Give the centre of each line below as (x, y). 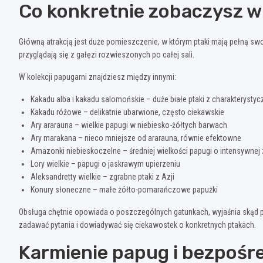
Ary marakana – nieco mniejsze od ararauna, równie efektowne (136, 138)
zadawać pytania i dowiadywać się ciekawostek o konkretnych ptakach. (137, 225)
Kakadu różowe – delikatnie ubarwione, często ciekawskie (127, 112)
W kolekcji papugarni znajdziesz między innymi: (97, 77)
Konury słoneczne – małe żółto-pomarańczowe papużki (124, 190)
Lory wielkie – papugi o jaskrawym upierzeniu (105, 164)
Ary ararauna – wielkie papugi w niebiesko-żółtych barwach (129, 125)
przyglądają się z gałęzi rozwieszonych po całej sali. (107, 55)
